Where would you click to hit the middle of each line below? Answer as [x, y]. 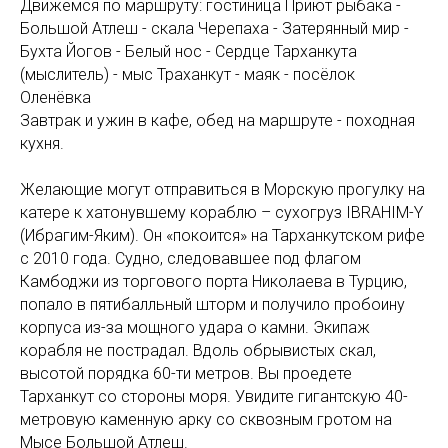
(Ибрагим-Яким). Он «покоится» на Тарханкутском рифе [222, 235]
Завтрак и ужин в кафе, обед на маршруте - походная [217, 120]
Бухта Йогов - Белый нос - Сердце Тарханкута [188, 51]
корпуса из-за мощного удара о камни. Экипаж [195, 327]
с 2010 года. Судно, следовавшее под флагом [190, 258]
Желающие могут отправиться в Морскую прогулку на [222, 189]
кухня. [42, 143]
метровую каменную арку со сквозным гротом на [206, 419]
